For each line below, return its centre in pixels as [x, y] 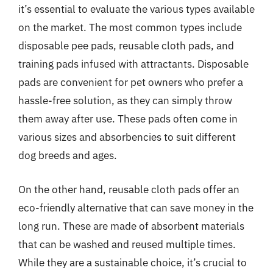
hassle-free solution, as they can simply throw [125, 101]
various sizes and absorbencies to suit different [127, 137]
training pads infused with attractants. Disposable [133, 64]
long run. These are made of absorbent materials [131, 226]
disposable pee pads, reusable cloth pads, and [126, 46]
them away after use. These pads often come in [128, 119]
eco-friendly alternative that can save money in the [136, 207]
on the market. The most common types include [130, 27]
